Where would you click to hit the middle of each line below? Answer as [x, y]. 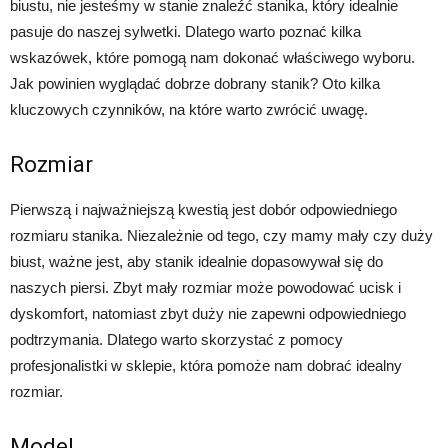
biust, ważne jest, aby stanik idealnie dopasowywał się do [196, 261]
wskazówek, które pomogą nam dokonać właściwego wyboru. [212, 57]
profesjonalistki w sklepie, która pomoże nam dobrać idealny [206, 365]
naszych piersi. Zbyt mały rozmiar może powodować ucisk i [205, 287]
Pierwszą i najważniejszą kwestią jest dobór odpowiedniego [203, 209]
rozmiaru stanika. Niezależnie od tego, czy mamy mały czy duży [221, 235]
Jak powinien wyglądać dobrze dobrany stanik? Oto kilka [195, 83]
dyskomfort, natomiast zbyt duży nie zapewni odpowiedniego [208, 313]
